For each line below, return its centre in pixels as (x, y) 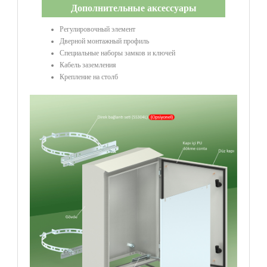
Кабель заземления (88, 65)
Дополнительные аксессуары (133, 8)
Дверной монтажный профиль (104, 41)
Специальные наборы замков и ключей (117, 53)
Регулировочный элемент (97, 29)
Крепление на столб (89, 77)
